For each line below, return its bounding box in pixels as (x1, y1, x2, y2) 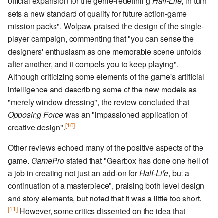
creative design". (8, 122, 65, 133)
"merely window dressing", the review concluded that (8, 96, 189, 108)
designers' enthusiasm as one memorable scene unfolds (8, 46, 201, 57)
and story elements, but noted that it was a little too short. (8, 193, 201, 204)
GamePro (31, 155, 64, 166)
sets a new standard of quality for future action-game (8, 8, 187, 19)
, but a (168, 167, 189, 179)
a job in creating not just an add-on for (8, 167, 139, 179)
